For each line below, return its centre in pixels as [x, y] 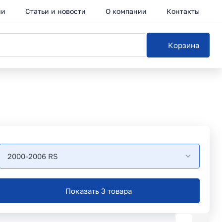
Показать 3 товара [99, 191]
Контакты [183, 11]
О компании [126, 11]
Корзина [184, 45]
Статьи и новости [55, 11]
